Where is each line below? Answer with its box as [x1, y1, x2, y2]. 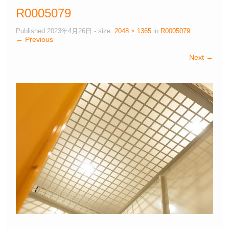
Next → [189, 53, 213, 61]
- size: [92, 27, 114, 35]
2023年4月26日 [47, 27, 92, 35]
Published [16, 27, 47, 35]
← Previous [16, 35, 53, 43]
